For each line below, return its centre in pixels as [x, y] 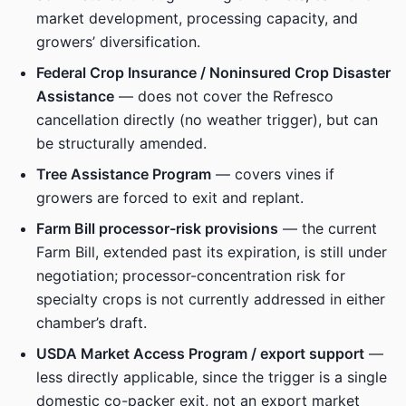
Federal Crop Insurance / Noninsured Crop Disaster [213, 72]
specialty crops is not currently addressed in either [211, 299]
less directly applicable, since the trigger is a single [212, 377]
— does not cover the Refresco [224, 96]
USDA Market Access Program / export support [200, 353]
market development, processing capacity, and [197, 18]
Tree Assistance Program [124, 174]
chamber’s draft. [92, 323]
